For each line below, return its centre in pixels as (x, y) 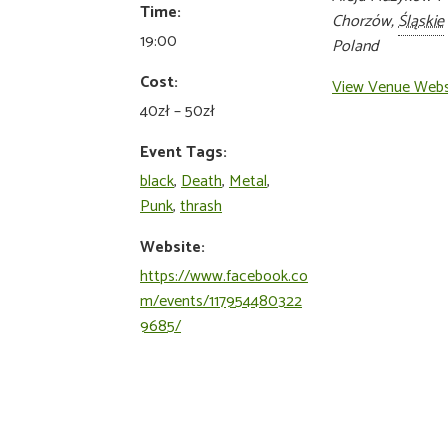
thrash (201, 207)
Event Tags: (184, 153)
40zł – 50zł (178, 112)
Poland (355, 47)
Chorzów (362, 22)
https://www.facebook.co (224, 277)
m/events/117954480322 (221, 302)
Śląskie (421, 22)
